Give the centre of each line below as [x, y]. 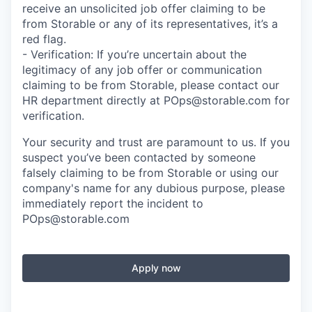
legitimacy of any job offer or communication [142, 70]
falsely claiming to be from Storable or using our [150, 173]
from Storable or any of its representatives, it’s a [150, 24]
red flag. [44, 39]
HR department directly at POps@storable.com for [156, 101]
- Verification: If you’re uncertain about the [134, 55]
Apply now [156, 268]
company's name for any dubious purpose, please [154, 188]
